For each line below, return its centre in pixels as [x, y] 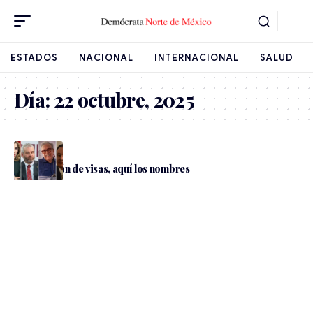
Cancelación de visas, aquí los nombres [102, 169]
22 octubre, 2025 [124, 100]
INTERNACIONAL [197, 57]
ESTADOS [34, 57]
